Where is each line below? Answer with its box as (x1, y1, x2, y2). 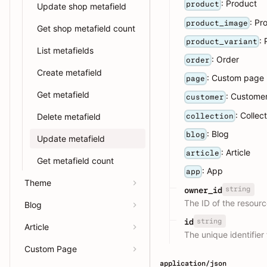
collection (186, 111, 234, 120)
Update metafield (37, 133, 105, 144)
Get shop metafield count (37, 23, 135, 33)
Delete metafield (37, 111, 101, 122)
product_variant (186, 37, 258, 46)
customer (186, 92, 225, 102)
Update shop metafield (37, 1, 126, 11)
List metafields (37, 45, 94, 55)
